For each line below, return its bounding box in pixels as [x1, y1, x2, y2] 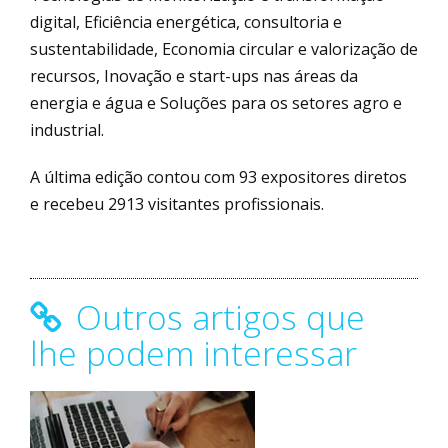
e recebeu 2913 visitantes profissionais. [30, 192, 324, 215]
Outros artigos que [67, 293, 365, 340]
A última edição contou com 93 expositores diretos [30, 165, 407, 188]
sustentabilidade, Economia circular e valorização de [30, 37, 418, 60]
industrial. [30, 118, 104, 141]
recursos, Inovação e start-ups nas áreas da [30, 64, 358, 87]
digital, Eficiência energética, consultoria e [30, 10, 342, 33]
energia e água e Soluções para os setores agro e [30, 91, 402, 114]
